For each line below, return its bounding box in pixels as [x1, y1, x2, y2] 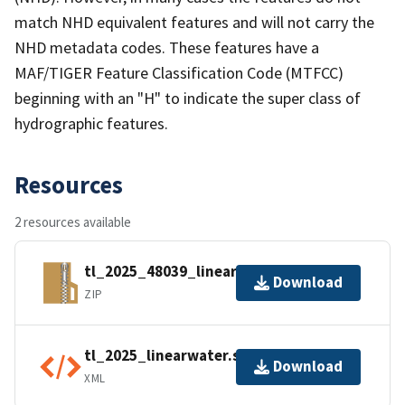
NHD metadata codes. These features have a [14, 36, 319, 58]
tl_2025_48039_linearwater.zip [84, 261, 304, 282]
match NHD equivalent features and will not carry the [14, 11, 374, 33]
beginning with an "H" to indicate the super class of [14, 87, 361, 108]
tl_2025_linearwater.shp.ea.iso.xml [84, 345, 334, 366]
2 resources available [14, 212, 131, 231]
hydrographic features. [14, 112, 168, 134]
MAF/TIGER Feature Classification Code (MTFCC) [14, 61, 344, 83]
